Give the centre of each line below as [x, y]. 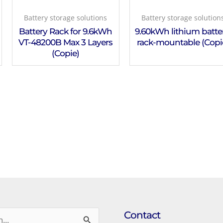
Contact [142, 215]
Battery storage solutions [66, 17]
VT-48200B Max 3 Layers [66, 42]
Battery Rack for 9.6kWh [66, 31]
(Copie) [66, 53]
